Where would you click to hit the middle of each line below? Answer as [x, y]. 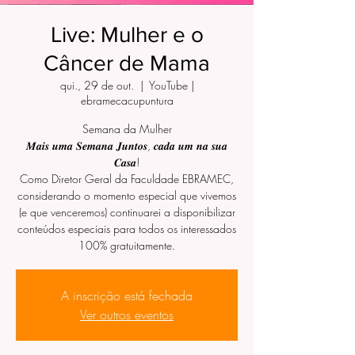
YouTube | [171, 85]
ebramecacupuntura [127, 100]
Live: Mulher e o [127, 34]
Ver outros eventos [127, 315]
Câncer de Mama [127, 63]
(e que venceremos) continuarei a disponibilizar [127, 212]
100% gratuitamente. [127, 245]
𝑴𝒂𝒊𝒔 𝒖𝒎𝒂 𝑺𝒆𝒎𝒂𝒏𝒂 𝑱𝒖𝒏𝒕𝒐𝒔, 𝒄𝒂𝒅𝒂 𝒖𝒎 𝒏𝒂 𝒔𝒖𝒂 [127, 145]
